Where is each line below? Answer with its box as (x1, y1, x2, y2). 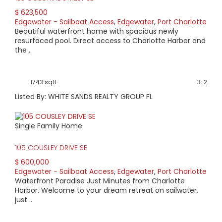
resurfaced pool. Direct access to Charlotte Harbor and (15, 36, 206, 46)
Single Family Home (15, 121, 82, 131)
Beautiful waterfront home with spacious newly (15, 26, 178, 37)
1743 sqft (30, 78, 56, 87)
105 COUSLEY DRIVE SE (15, 143, 87, 153)
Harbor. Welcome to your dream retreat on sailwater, (15, 185, 198, 196)
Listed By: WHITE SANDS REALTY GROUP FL (15, 92, 153, 102)
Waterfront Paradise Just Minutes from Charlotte (15, 176, 185, 186)
